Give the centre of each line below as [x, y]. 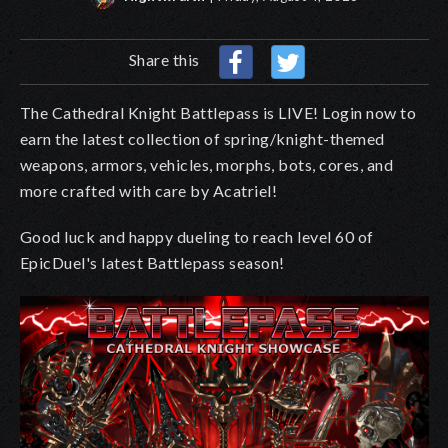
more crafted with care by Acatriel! [150, 190]
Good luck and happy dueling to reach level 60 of [197, 236]
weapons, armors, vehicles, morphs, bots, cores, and [207, 164]
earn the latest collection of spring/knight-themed [202, 138]
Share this [166, 59]
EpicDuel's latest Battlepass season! [152, 262]
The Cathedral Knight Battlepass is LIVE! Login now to [218, 112]
